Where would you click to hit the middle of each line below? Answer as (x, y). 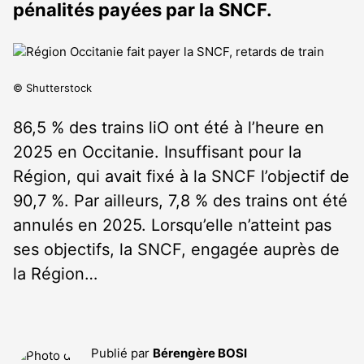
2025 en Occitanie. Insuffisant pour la (157, 152)
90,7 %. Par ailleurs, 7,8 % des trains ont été (180, 201)
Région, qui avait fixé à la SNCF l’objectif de (181, 176)
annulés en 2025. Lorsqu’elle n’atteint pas (172, 225)
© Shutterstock (52, 88)
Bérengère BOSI (200, 353)
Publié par (122, 353)
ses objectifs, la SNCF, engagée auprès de (176, 249)
